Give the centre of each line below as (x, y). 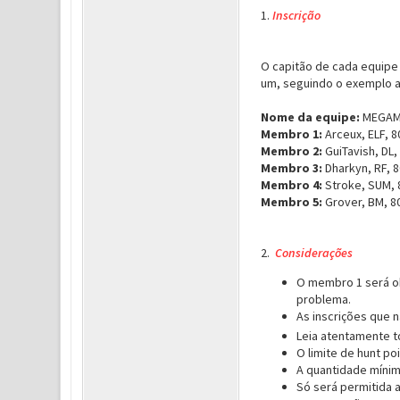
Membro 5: (291, 202)
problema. (323, 299)
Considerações (312, 253)
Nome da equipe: (310, 117)
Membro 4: (291, 185)
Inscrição (296, 15)
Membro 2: (291, 151)
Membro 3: (291, 168)
